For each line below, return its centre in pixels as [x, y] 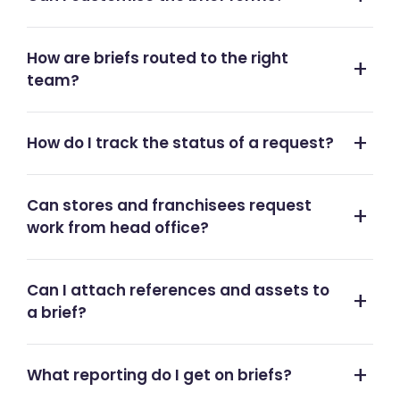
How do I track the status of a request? [180, 143]
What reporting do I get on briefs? [159, 375]
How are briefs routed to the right [158, 58]
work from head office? [118, 228]
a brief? [57, 312]
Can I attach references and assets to [178, 290]
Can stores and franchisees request [169, 205]
